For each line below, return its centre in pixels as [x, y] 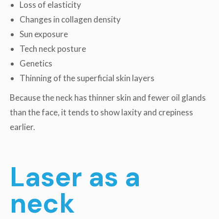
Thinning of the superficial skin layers [88, 78]
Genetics [37, 63]
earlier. [24, 127]
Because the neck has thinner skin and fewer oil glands [108, 97]
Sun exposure [44, 34]
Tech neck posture [54, 48]
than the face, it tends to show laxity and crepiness [101, 112]
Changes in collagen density [71, 19]
